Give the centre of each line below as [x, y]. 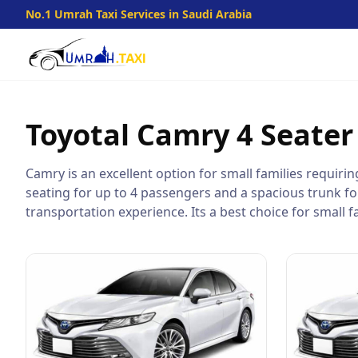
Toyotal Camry [127, 135]
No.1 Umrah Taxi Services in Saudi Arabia [139, 14]
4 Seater [295, 135]
